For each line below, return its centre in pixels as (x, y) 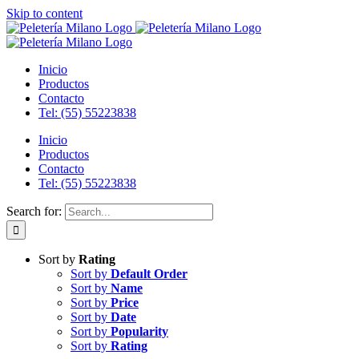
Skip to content (44, 13)
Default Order (149, 274)
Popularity (139, 331)
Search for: (34, 211)
